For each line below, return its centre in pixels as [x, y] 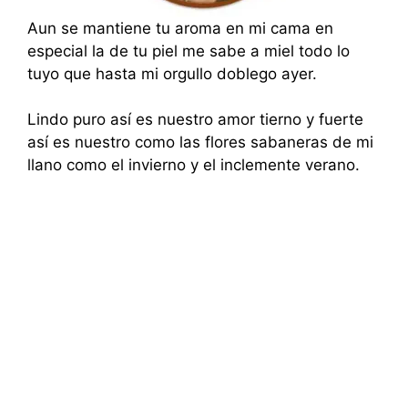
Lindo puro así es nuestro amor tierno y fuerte [195, 119]
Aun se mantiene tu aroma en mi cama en [180, 28]
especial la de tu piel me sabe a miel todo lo [189, 51]
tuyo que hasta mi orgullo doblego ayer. [172, 73]
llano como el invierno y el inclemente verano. [194, 165]
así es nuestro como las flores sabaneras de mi [200, 142]
